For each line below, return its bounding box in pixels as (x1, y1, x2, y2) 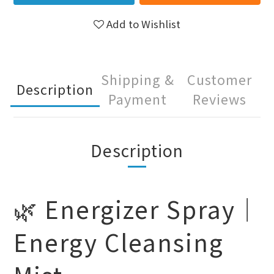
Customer (187, 70, 252, 89)
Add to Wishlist (106, 17, 180, 31)
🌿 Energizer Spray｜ (13, 191, 260, 226)
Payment (108, 89, 167, 108)
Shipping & (101, 70, 174, 89)
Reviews (193, 89, 246, 108)
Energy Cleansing (13, 224, 224, 259)
